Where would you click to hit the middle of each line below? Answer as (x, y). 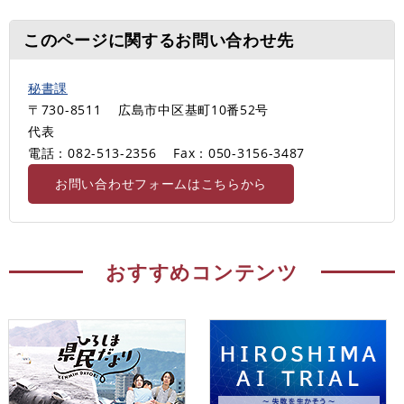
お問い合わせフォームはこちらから (161, 183)
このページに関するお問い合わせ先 (159, 39)
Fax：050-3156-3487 (239, 152)
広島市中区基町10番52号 (194, 109)
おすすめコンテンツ (202, 271)
